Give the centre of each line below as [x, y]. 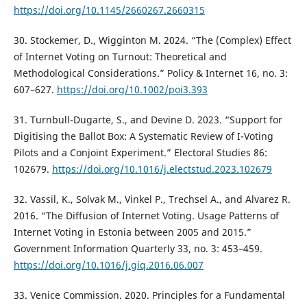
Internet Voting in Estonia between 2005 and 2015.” [132, 232]
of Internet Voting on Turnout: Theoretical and [120, 57]
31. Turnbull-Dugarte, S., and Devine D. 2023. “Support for [148, 120]
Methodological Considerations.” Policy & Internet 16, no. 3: [150, 73]
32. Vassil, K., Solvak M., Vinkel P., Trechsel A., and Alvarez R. [152, 199]
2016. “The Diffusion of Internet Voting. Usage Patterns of [146, 216]
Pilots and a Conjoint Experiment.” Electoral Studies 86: [140, 153]
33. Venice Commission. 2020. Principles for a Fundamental [149, 295]
